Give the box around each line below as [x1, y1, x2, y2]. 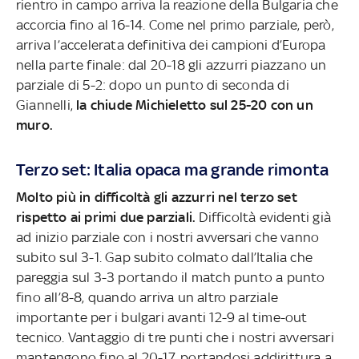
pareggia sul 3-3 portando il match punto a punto [15, 269, 325, 286]
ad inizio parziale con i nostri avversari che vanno [15, 229, 320, 246]
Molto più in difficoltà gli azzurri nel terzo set [15, 189, 297, 206]
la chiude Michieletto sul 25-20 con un [76, 97, 313, 114]
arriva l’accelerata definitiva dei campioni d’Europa [15, 37, 326, 54]
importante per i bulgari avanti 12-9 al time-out [15, 309, 308, 326]
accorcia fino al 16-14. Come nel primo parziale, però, [15, 17, 334, 34]
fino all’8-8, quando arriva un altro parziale [15, 289, 278, 306]
